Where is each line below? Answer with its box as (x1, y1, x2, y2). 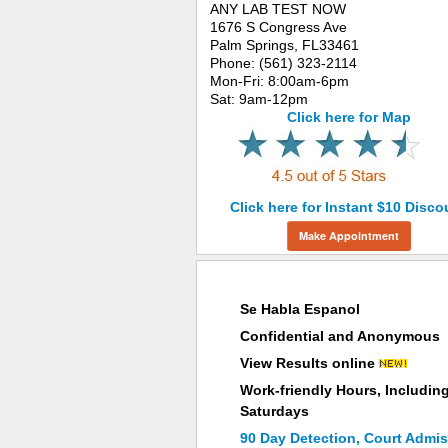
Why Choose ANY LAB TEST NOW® (210, 269, 413, 283)
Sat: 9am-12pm (210, 91, 308, 107)
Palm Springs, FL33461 (210, 37, 359, 53)
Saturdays (240, 403, 309, 419)
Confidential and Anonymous (240, 328, 440, 344)
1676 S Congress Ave (210, 19, 347, 35)
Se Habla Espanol (240, 301, 360, 317)
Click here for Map (286, 109, 411, 125)
